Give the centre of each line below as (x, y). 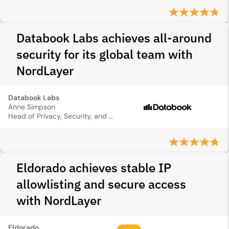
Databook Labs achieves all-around (114, 38)
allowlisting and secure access (101, 184)
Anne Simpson (32, 107)
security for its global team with (105, 54)
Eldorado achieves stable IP (94, 168)
